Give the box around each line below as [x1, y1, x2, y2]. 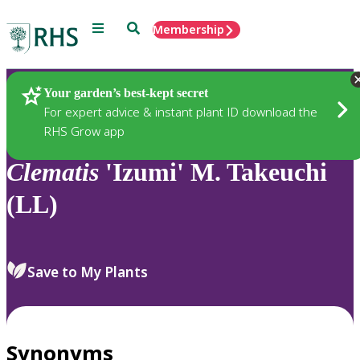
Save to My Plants [27, 262, 148, 281]
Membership [153, 22, 224, 37]
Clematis [6, 157, 99, 187]
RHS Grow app [43, 122, 125, 139]
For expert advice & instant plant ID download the [43, 103, 317, 120]
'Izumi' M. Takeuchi [99, 157, 327, 187]
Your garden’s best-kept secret [43, 85, 208, 100]
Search [126, 20, 164, 34]
